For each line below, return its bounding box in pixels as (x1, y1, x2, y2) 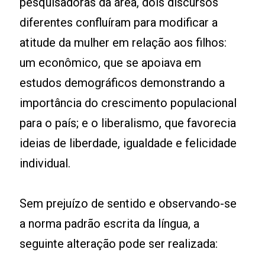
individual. (20, 156, 71, 170)
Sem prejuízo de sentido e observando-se (20, 196, 237, 211)
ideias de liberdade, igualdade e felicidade (20, 136, 237, 150)
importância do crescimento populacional (20, 96, 237, 110)
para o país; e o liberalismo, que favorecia (20, 116, 237, 130)
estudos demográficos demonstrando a (20, 76, 225, 90)
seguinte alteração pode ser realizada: (20, 237, 218, 251)
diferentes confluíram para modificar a (20, 15, 218, 30)
